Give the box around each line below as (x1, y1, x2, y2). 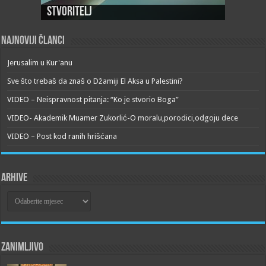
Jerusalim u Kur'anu (7, 58, 73, 68)
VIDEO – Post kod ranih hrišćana (7, 132, 118, 141)
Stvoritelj (46, 5, 92, 20)
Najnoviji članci (1, 35, 65, 47)
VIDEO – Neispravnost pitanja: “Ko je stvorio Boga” (7, 95, 179, 104)
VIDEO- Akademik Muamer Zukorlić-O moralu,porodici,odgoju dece (7, 113, 239, 123)
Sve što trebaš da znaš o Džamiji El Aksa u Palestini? (7, 77, 183, 86)
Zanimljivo (1, 242, 44, 254)
